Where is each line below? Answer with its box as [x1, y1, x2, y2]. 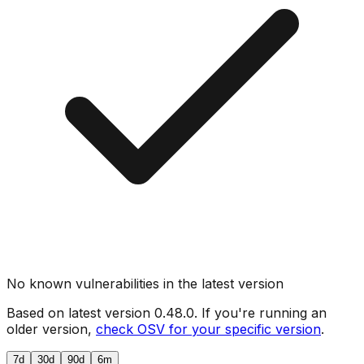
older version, [6, 320, 92, 337]
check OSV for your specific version [96, 320, 321, 337]
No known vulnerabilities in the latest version [6, 275, 284, 292]
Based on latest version [6, 304, 154, 321]
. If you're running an [194, 304, 327, 321]
